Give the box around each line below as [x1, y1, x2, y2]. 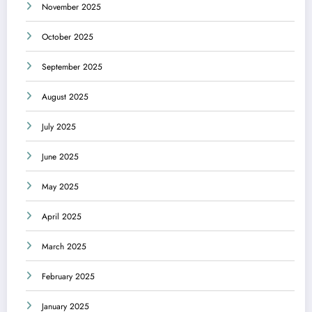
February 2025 [42, 270, 95, 283]
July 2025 [42, 120, 76, 133]
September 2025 [42, 60, 102, 73]
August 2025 [42, 90, 88, 103]
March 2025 [42, 240, 86, 253]
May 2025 [42, 180, 79, 193]
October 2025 [42, 30, 93, 43]
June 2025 [42, 150, 79, 163]
